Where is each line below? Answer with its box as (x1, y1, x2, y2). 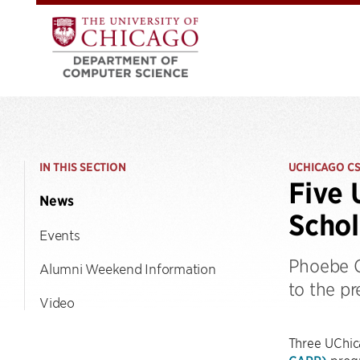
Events (39, 227, 80, 243)
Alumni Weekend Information (39, 260, 216, 276)
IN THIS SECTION (39, 160, 126, 174)
